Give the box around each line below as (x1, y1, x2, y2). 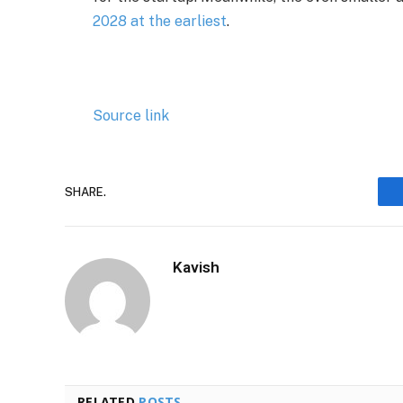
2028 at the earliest (93, 12, 227, 30)
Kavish (173, 258, 219, 277)
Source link (93, 107, 169, 125)
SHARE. (65, 184, 106, 199)
